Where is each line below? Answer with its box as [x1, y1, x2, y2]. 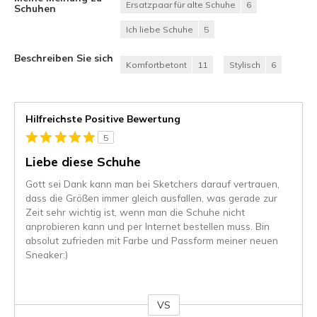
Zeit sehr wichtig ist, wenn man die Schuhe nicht [25, 206, 245, 219]
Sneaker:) [25, 248, 68, 261]
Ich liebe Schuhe [126, 24, 193, 35]
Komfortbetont [126, 59, 187, 71]
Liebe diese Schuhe [25, 154, 141, 171]
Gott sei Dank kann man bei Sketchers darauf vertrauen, [25, 178, 279, 190]
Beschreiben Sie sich [14, 52, 113, 64]
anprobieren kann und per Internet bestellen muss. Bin [25, 220, 270, 233]
